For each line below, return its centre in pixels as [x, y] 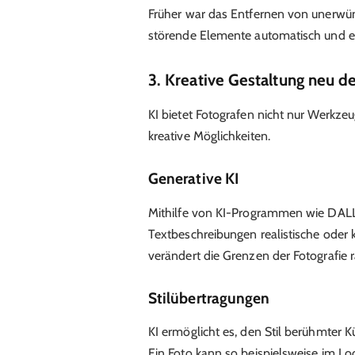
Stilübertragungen [209, 298]
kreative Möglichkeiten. [209, 136]
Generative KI [193, 179]
